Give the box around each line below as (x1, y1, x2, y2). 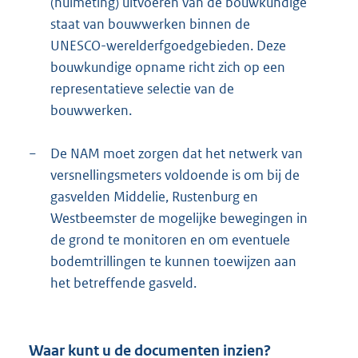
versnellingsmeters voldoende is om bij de (50, 165, 300, 184)
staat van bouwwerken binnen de (50, 14, 250, 33)
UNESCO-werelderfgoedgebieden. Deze (50, 36, 286, 54)
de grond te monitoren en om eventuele (50, 230, 290, 249)
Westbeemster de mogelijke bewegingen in (50, 209, 308, 227)
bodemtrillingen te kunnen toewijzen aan (50, 252, 296, 270)
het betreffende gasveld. (50, 273, 197, 292)
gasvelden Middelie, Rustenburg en (50, 187, 258, 205)
